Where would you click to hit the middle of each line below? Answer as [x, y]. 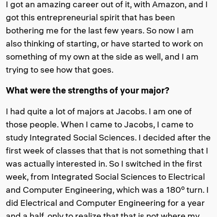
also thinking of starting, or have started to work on [104, 43]
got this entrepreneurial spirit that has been [90, 17]
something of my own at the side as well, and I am [102, 56]
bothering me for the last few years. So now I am [100, 30]
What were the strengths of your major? [88, 90]
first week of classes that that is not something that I [107, 150]
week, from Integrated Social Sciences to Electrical [105, 176]
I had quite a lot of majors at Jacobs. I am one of [99, 111]
